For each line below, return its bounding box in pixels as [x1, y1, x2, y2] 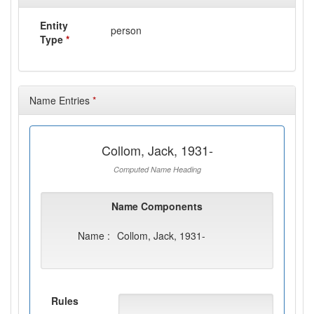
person [111, 23, 142, 37]
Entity [40, 18, 68, 32]
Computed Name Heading [113, 164, 201, 175]
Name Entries [29, 93, 93, 107]
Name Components [111, 199, 203, 213]
